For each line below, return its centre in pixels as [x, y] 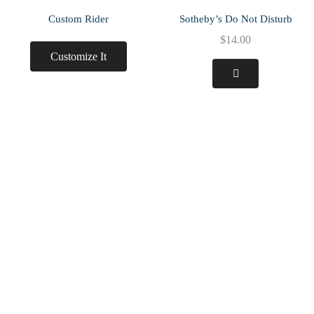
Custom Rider [78, 19]
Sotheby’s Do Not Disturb [235, 19]
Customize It [78, 56]
